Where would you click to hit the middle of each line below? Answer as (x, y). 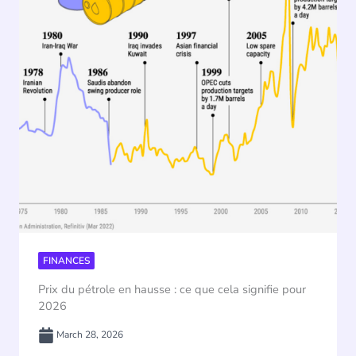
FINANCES (66, 260)
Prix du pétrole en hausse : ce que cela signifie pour (172, 289)
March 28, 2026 (89, 334)
